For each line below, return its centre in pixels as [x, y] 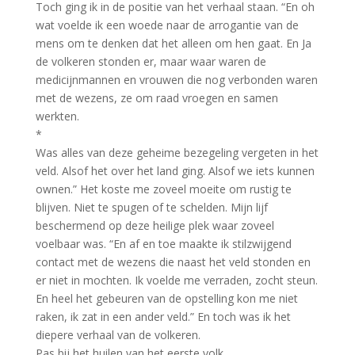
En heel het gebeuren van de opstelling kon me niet [166, 298]
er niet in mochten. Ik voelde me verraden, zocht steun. [176, 280]
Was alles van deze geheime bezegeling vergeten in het [177, 152]
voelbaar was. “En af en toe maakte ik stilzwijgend [163, 243]
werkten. [57, 116]
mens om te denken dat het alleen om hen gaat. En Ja [173, 43]
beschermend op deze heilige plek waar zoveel [155, 225]
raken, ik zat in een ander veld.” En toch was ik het [163, 316]
